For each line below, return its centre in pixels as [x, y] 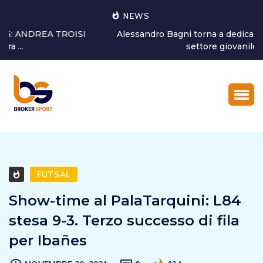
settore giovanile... [131, 46]
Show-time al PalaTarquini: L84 [125, 200]
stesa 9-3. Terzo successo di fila [124, 220]
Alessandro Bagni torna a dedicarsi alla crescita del [131, 34]
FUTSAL [54, 174]
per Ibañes [48, 240]
